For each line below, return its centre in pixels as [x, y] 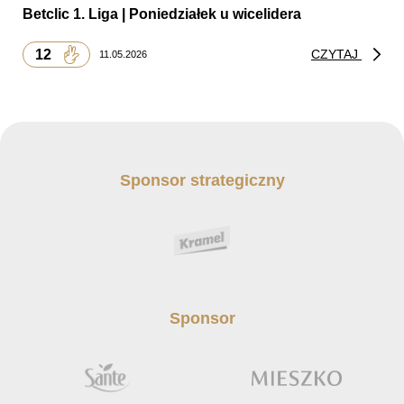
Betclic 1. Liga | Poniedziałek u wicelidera [162, 14]
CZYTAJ [336, 55]
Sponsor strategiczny [202, 181]
